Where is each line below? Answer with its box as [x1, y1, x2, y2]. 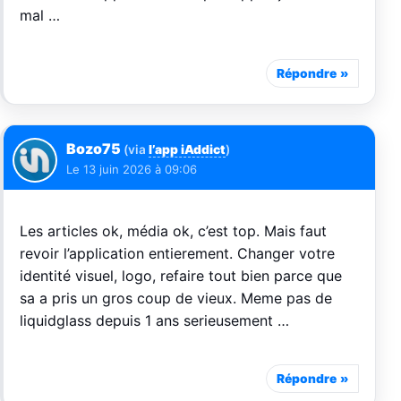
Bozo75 [66, 139, 124, 158]
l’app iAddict [149, 141, 226, 157]
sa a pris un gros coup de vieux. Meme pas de [20, 288, 332, 307]
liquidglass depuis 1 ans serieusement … [20, 311, 289, 329]
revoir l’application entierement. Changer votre [20, 243, 335, 262]
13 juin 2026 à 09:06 [83, 161, 197, 176]
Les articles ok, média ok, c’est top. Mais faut [20, 221, 327, 240]
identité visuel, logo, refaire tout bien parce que [20, 266, 342, 285]
